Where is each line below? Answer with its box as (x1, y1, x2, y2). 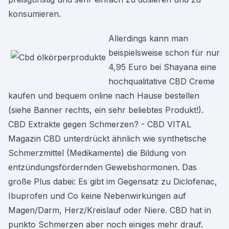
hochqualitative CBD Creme (108, 76, 215, 86)
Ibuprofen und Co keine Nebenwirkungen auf (8, 191, 186, 201)
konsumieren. (8, 9, 61, 19)
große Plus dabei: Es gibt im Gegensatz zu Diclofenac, (8, 176, 217, 187)
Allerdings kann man (108, 33, 188, 43)
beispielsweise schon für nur (108, 48, 220, 58)
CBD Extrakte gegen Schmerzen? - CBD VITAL (8, 119, 191, 129)
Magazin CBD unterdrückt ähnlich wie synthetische (8, 133, 207, 144)
